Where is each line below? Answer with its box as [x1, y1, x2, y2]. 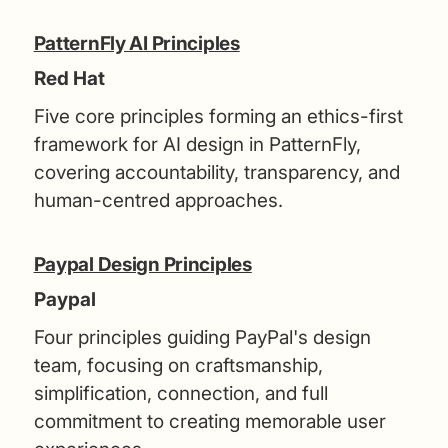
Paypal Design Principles [33, 252, 252, 276]
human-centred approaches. [33, 188, 283, 212]
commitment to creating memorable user [33, 409, 386, 433]
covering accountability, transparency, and [33, 160, 400, 184]
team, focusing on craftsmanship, [33, 353, 323, 377]
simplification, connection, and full [33, 381, 328, 405]
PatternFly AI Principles [33, 31, 240, 55]
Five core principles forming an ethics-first [33, 104, 403, 128]
